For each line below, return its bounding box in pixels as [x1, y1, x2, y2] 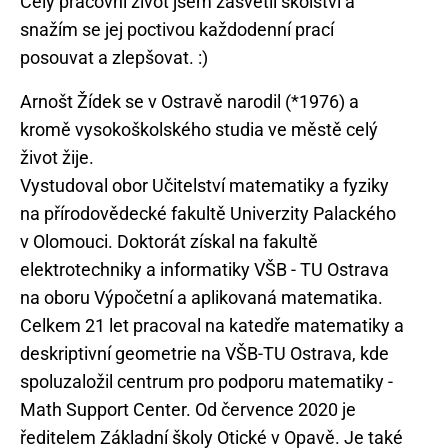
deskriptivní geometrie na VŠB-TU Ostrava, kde [20, 343, 389, 364]
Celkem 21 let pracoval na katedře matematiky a [20, 315, 404, 336]
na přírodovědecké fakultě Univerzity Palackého [20, 203, 396, 224]
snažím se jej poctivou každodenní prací [20, 19, 334, 40]
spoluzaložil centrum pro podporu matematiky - [20, 371, 393, 392]
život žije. [20, 147, 94, 168]
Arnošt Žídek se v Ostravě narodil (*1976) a [20, 91, 359, 112]
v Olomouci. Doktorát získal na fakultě [20, 231, 318, 252]
